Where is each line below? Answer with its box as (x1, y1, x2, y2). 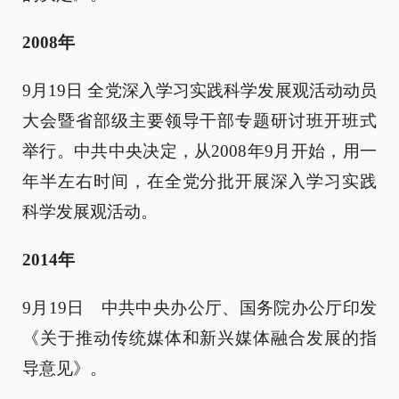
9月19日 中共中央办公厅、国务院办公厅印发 (22, 298, 377, 317)
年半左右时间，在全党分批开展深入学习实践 (22, 172, 377, 191)
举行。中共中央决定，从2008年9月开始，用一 (22, 142, 377, 160)
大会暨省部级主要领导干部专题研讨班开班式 (22, 111, 377, 130)
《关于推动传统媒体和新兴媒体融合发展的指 (22, 329, 377, 347)
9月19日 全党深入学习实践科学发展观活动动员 (22, 81, 377, 100)
